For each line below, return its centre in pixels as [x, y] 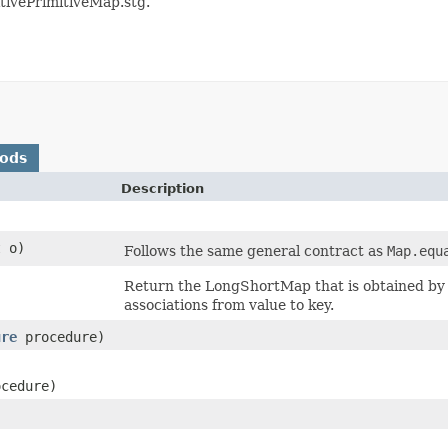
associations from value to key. [229, 305]
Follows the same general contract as [255, 251]
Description [162, 188]
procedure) [61, 337]
